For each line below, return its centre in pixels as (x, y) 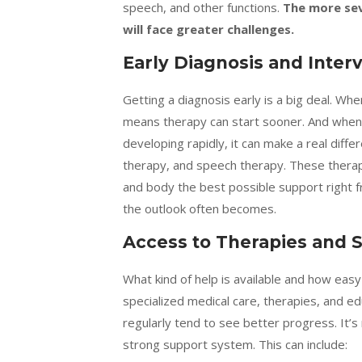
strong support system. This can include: (235, 344)
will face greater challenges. (208, 29)
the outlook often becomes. (200, 208)
